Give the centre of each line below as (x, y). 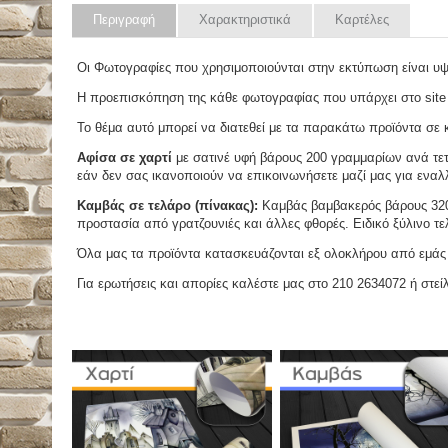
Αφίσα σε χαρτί (124, 158)
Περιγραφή (124, 20)
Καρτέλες (362, 20)
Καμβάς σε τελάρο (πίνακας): (167, 206)
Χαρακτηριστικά (245, 20)
